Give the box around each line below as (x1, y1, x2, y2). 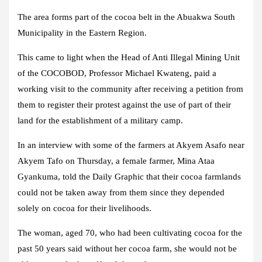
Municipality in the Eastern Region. (18, 28, 147, 38)
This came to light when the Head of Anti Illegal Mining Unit (18, 53, 240, 63)
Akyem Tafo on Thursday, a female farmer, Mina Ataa (18, 156, 215, 166)
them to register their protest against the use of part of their (18, 100, 231, 110)
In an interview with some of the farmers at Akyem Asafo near (18, 140, 244, 150)
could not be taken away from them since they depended (18, 188, 225, 198)
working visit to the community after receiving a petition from (18, 84, 243, 94)
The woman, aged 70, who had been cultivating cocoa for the (18, 228, 242, 238)
